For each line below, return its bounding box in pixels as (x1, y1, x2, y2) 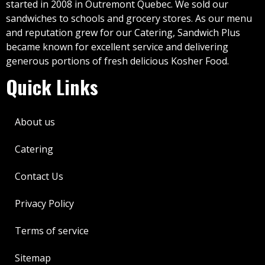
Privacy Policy (15, 196, 74, 210)
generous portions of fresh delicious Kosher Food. (6, 54, 229, 67)
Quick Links (6, 72, 98, 101)
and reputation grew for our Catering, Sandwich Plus (6, 25, 240, 39)
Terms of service (15, 224, 89, 237)
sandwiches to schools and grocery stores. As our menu (6, 11, 252, 25)
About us (15, 115, 55, 128)
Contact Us (15, 169, 63, 183)
